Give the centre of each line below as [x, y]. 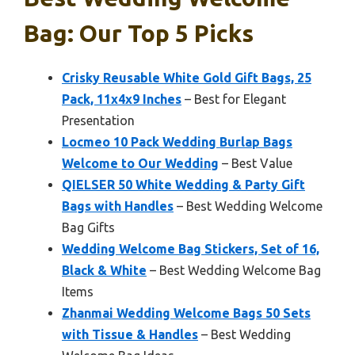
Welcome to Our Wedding [140, 164]
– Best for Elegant [234, 99]
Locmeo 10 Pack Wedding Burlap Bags [177, 142]
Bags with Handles [118, 206]
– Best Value [256, 164]
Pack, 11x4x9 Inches [122, 99]
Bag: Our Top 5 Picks [139, 34]
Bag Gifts [88, 228]
